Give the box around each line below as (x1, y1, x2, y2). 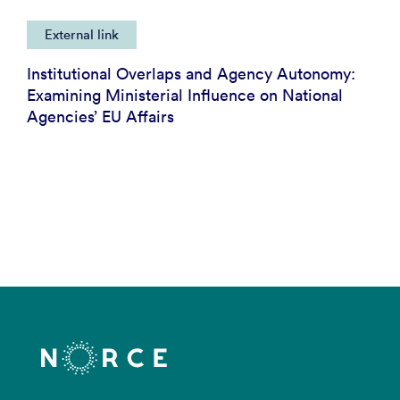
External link (45, 26, 119, 44)
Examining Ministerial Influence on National (27, 85, 343, 106)
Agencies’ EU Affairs (27, 106, 174, 128)
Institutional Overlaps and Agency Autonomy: (27, 63, 355, 85)
